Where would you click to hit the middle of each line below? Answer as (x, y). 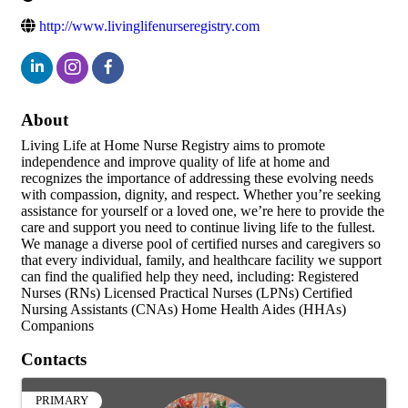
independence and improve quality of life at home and (175, 162)
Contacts (54, 360)
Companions (57, 326)
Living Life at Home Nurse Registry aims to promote (173, 146)
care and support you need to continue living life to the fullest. (198, 228)
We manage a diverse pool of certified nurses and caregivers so (201, 244)
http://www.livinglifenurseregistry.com (149, 26)
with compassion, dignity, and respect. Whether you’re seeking (201, 195)
